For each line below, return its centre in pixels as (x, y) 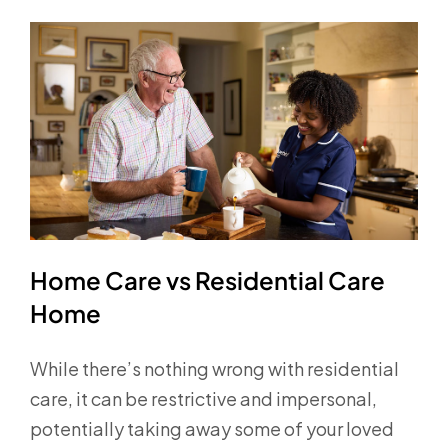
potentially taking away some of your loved (212, 429)
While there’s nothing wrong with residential (214, 369)
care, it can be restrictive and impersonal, (203, 399)
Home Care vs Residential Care (207, 280)
